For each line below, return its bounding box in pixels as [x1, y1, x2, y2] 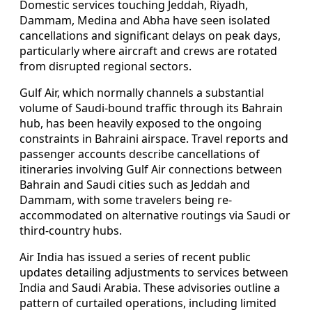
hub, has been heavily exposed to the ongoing [19, 115, 262, 131]
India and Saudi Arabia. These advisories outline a [19, 279, 280, 295]
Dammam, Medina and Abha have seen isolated [19, 12, 270, 28]
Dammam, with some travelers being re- [19, 192, 232, 208]
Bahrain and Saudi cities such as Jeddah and [19, 176, 250, 192]
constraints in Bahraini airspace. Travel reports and [19, 130, 288, 146]
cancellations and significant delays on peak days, [19, 27, 281, 43]
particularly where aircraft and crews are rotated [19, 42, 277, 58]
